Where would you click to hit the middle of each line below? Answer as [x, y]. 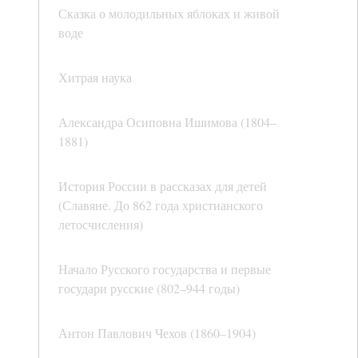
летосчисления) [101, 225]
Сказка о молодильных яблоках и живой [169, 14]
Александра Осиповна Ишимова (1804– [167, 122]
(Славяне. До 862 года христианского [161, 205]
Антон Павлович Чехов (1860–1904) [157, 333]
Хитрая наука [95, 78]
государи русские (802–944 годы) [149, 288]
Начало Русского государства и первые [165, 269]
